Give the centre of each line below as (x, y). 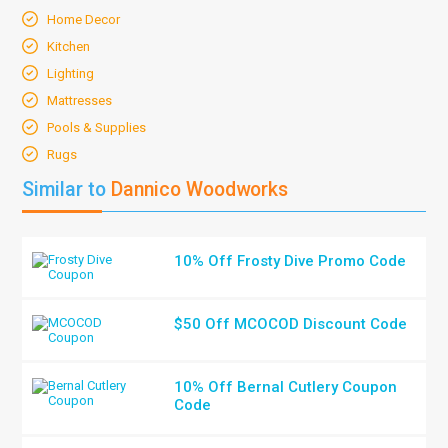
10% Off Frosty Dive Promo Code (290, 261)
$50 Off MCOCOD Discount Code (291, 324)
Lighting (71, 73)
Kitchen (69, 46)
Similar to (64, 189)
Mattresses (80, 100)
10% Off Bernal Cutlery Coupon (286, 387)
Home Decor (84, 19)
